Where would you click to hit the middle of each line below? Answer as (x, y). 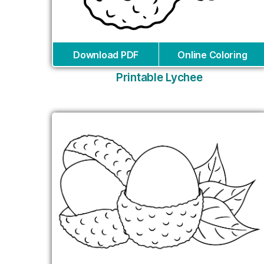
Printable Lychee (159, 78)
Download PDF (106, 55)
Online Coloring (212, 55)
